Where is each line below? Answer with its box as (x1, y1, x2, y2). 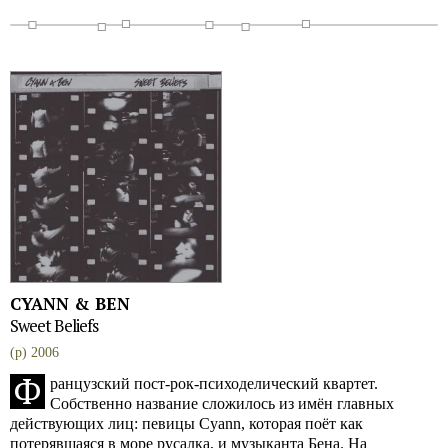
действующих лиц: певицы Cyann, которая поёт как (10, 415, 363, 432)
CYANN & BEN (10, 292, 130, 315)
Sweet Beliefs (10, 314, 98, 337)
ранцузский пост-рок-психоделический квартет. (50, 375, 378, 392)
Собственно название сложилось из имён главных (50, 395, 394, 412)
